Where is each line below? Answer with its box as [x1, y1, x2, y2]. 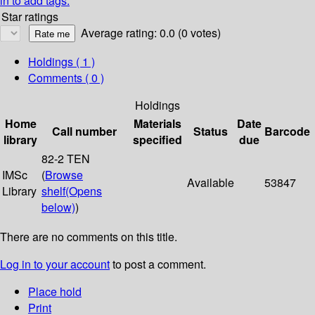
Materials [133, 115, 181, 132]
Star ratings [1, 8, 58, 25]
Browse [45, 167, 83, 184]
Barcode [264, 123, 310, 140]
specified [132, 131, 182, 148]
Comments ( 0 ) [28, 70, 104, 86]
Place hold [28, 283, 82, 300]
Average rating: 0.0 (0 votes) [81, 25, 221, 41]
